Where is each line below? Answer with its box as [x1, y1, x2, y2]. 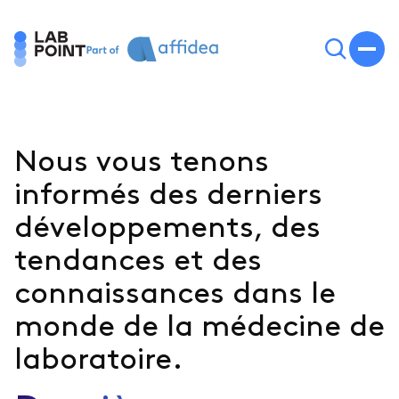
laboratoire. [14, 346, 183, 374]
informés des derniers [14, 181, 322, 209]
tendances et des [14, 247, 262, 275]
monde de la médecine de [14, 313, 385, 341]
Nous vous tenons [14, 148, 269, 176]
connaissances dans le [14, 280, 336, 308]
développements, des [14, 214, 321, 242]
